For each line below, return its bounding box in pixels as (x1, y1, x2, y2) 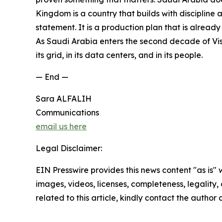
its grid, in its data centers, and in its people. (36, 50, 203, 60)
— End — (36, 71, 68, 82)
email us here (36, 121, 87, 131)
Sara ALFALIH (36, 93, 92, 104)
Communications (36, 107, 99, 117)
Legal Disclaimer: (36, 143, 102, 153)
